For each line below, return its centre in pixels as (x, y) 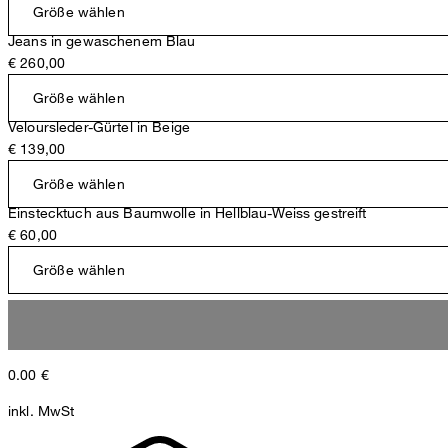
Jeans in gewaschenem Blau (102, 41)
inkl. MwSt (41, 411)
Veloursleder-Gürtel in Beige (99, 127)
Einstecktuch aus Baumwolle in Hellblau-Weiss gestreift (187, 213)
